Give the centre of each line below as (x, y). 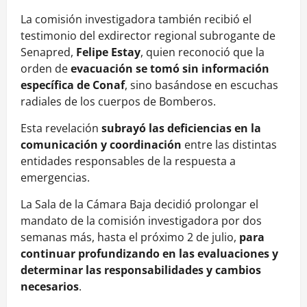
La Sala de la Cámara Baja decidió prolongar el (139, 205)
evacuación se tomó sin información (170, 69)
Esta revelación (61, 128)
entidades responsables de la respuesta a (128, 161)
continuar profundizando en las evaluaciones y (149, 254)
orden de (46, 69)
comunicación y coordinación (101, 145)
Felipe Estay (108, 52)
